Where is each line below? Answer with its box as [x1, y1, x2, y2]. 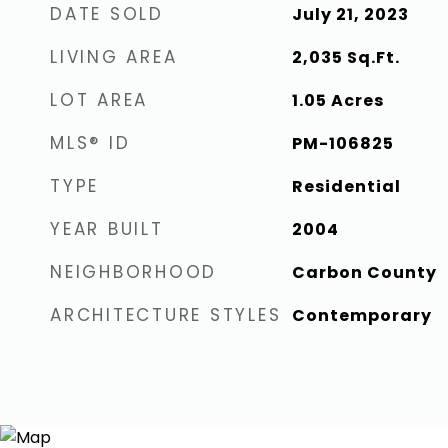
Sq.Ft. [346, 46, 400, 69]
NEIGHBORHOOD [50, 260, 217, 284]
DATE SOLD [50, 2, 164, 26]
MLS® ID [50, 131, 131, 155]
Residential [291, 175, 401, 198]
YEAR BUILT [50, 217, 164, 241]
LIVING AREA [50, 45, 178, 69]
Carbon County [291, 261, 437, 284]
